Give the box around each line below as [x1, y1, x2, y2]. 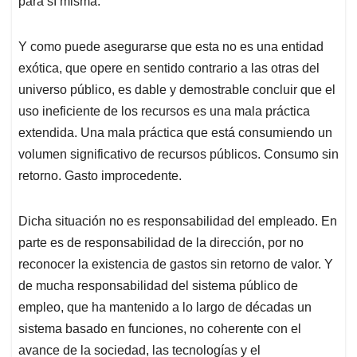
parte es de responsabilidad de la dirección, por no [18, 236, 304, 250]
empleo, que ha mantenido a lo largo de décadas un [18, 300, 312, 315]
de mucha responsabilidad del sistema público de [18, 279, 298, 293]
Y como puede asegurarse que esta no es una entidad [18, 40, 324, 54]
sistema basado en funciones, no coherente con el [18, 322, 301, 336]
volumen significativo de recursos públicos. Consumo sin [18, 147, 339, 162]
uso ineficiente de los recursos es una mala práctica [18, 104, 310, 119]
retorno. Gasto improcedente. [18, 169, 182, 183]
